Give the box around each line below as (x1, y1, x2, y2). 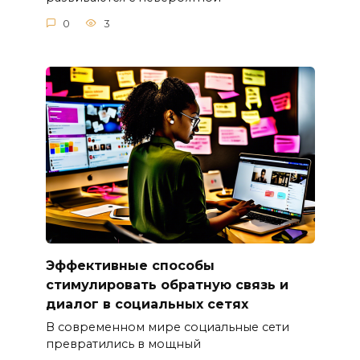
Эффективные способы (45, 257, 215, 273)
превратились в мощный (45, 336, 201, 351)
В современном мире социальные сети (45, 319, 289, 334)
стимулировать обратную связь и (45, 276, 288, 292)
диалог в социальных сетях (45, 296, 248, 312)
